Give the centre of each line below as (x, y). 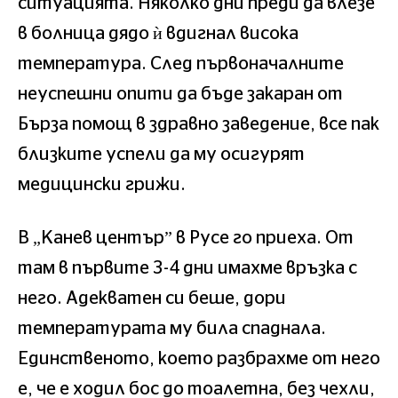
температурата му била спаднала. (172, 328)
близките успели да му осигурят (161, 154)
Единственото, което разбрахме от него (199, 358)
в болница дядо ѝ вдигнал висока (158, 33)
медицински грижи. (102, 184)
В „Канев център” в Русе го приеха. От (186, 238)
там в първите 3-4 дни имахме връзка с (187, 268)
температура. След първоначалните (181, 64)
